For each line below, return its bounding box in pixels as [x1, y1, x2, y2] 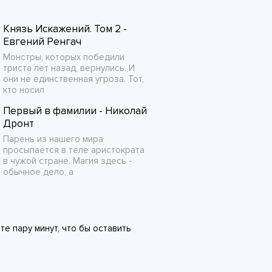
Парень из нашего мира [3, 134, 103, 144]
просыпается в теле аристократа [3, 144, 144, 155]
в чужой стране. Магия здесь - [3, 155, 132, 166]
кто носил [3, 84, 44, 95]
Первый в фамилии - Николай [3, 104, 147, 117]
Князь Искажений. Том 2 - [3, 22, 127, 35]
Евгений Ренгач [3, 35, 81, 48]
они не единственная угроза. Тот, [3, 73, 144, 84]
